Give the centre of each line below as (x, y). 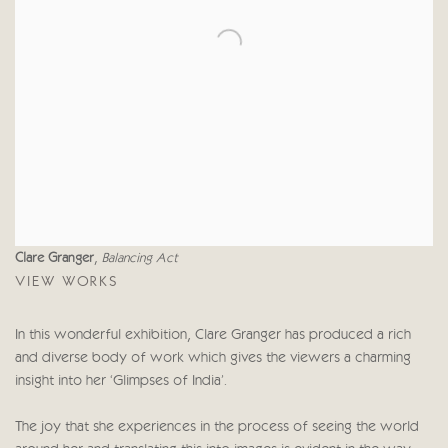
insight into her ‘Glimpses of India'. (121, 382)
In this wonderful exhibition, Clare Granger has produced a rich (213, 336)
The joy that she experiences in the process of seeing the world (217, 428)
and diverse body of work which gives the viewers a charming (213, 359)
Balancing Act (140, 259)
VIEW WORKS (67, 283)
